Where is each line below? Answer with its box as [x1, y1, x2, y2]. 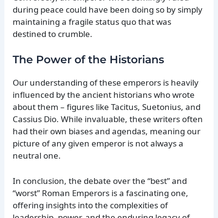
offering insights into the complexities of [13, 199, 168, 211]
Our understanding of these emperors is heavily [13, 76, 199, 88]
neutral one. [13, 149, 61, 161]
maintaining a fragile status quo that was [13, 16, 172, 27]
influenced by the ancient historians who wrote [13, 89, 195, 100]
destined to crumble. [13, 28, 93, 39]
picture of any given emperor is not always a [13, 137, 184, 149]
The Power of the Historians [13, 53, 164, 66]
